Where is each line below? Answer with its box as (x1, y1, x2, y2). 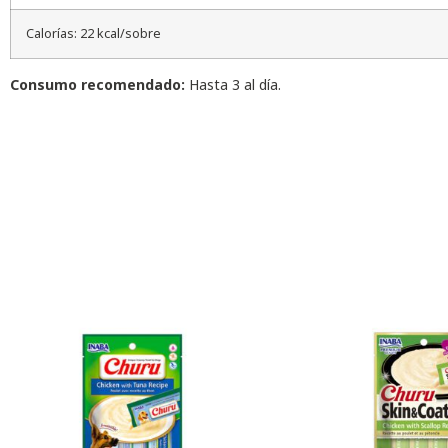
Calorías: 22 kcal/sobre (26, 24, 161, 42)
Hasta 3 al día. (185, 74, 281, 94)
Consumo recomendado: (10, 74, 185, 94)
